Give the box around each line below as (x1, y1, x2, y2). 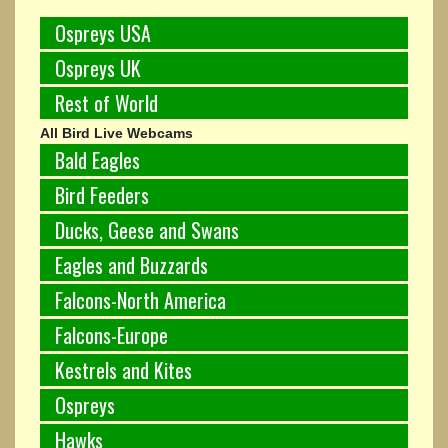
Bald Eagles (55, 144, 140, 175)
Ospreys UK (55, 52, 141, 83)
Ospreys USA (55, 17, 151, 48)
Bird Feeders (55, 179, 149, 210)
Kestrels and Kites (55, 354, 192, 385)
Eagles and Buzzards (55, 249, 208, 280)
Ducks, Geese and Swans (55, 214, 239, 245)
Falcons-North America (55, 284, 226, 315)
